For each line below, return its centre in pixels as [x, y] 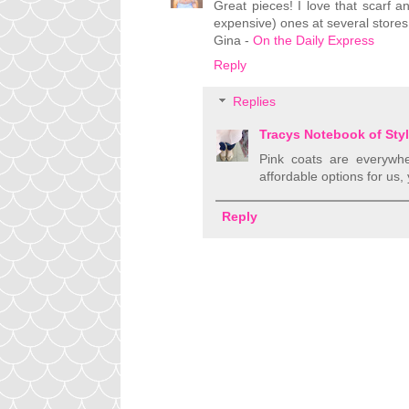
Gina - [233, 41]
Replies [255, 102]
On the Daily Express [314, 41]
